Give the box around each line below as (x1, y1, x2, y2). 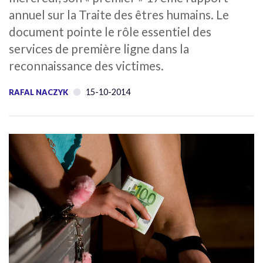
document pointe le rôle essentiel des (9, 23, 211, 39)
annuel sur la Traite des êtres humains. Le (9, 6, 229, 22)
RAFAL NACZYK (9, 87, 68, 97)
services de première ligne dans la (9, 41, 189, 56)
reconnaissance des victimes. (9, 58, 164, 73)
